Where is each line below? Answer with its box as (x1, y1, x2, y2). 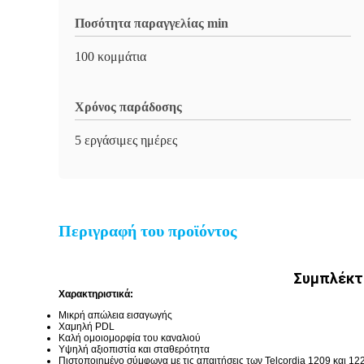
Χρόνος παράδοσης (75, 100, 182, 114)
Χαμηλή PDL (58, 321, 115, 332)
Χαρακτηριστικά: (58, 288, 133, 300)
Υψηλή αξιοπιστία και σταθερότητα (58, 344, 210, 355)
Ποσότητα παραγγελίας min (75, 16, 228, 30)
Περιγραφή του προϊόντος (58, 222, 236, 240)
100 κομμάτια (75, 50, 146, 63)
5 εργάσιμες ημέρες (75, 133, 177, 147)
